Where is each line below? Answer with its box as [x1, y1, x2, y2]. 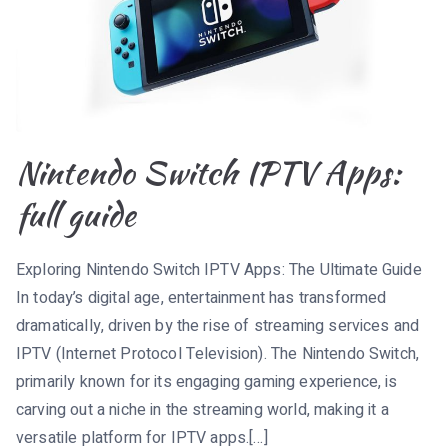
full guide [16, 190, 137, 238]
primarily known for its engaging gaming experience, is [16, 369, 398, 394]
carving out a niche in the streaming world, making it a [16, 397, 389, 422]
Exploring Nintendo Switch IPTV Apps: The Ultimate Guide [16, 257, 422, 282]
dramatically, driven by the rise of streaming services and [16, 313, 420, 338]
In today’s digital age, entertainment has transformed [16, 285, 387, 310]
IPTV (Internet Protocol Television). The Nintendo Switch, [16, 341, 420, 366]
